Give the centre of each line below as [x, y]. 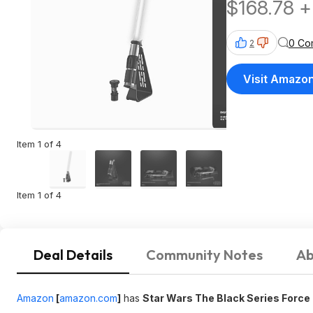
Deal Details [73, 255]
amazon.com [88, 298]
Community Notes [204, 255]
